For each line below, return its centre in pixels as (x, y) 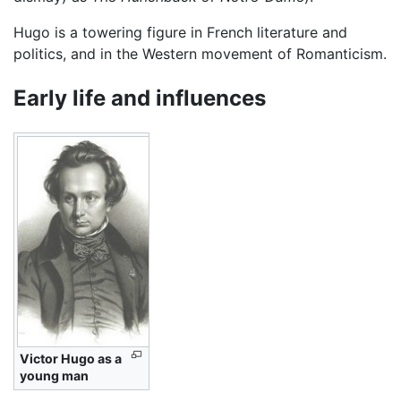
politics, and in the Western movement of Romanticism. (200, 54)
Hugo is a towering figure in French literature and (180, 33)
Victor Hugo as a (71, 359)
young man (54, 376)
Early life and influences (140, 98)
